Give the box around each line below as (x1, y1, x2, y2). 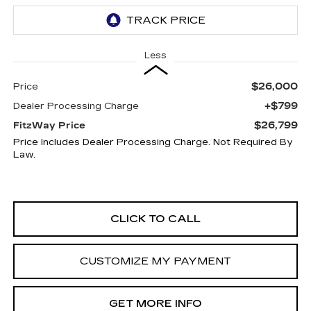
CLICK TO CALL (110, 212, 201, 225)
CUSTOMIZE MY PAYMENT (80, 255, 231, 267)
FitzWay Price (12, 120, 85, 131)
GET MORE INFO (109, 297, 202, 310)
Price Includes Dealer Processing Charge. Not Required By (12, 137, 293, 148)
